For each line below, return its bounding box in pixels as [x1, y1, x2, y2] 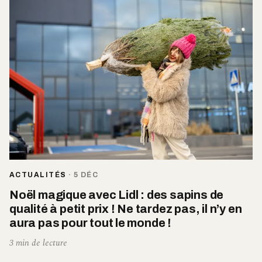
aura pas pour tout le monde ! [9, 216, 172, 230]
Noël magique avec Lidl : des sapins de [9, 188, 224, 202]
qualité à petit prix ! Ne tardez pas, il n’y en [9, 202, 242, 216]
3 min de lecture [9, 236, 67, 250]
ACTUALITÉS [9, 171, 67, 180]
